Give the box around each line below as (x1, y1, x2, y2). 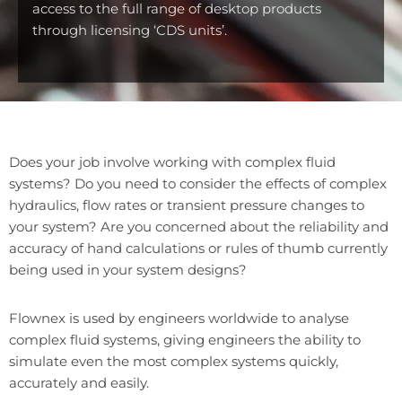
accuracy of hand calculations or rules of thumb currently (9, 239, 388, 257)
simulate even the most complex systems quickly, (9, 352, 338, 370)
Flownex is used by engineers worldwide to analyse (9, 309, 349, 327)
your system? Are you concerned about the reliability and (9, 217, 389, 235)
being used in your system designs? (9, 260, 247, 278)
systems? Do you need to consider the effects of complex (9, 174, 387, 192)
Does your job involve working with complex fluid (9, 153, 336, 170)
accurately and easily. (9, 373, 149, 391)
